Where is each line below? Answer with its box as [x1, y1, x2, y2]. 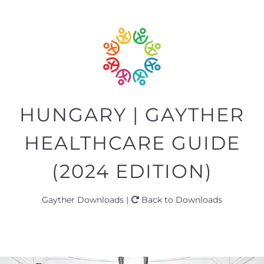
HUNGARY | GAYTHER [19, 103, 245, 127]
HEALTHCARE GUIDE [24, 131, 240, 155]
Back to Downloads [139, 194, 222, 206]
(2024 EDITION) [51, 160, 213, 183]
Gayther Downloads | [42, 194, 131, 206]
